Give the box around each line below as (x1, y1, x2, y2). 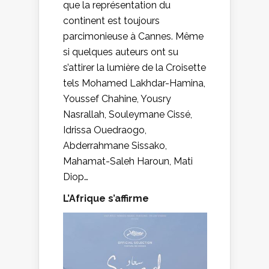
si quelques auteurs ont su (63, 46, 178, 58)
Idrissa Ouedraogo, (63, 124, 147, 136)
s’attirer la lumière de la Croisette (63, 61, 206, 73)
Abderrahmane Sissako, (63, 139, 167, 151)
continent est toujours (63, 14, 160, 26)
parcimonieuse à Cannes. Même (63, 30, 204, 42)
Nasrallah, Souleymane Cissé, (63, 108, 192, 120)
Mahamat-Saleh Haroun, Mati (63, 155, 193, 167)
